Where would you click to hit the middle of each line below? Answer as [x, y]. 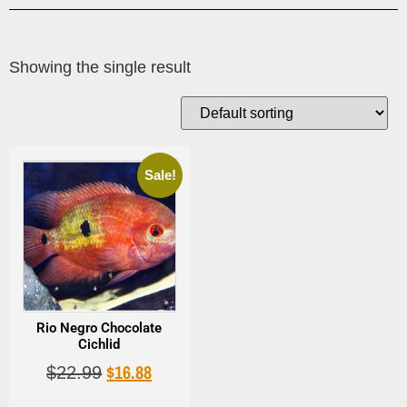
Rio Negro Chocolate [99, 328]
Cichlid [99, 344]
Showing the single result [100, 67]
